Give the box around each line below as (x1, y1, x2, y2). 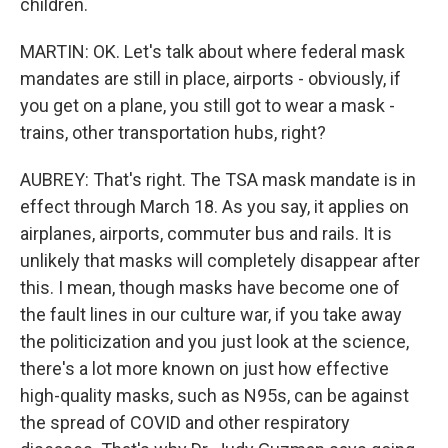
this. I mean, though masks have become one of (20, 277, 400, 298)
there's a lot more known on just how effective (20, 358, 389, 379)
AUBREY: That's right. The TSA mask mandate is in (20, 169, 416, 190)
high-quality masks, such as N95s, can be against (20, 385, 409, 406)
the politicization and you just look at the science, (20, 331, 409, 352)
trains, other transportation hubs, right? (20, 122, 326, 143)
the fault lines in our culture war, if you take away (20, 304, 402, 325)
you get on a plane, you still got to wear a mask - (20, 95, 395, 116)
